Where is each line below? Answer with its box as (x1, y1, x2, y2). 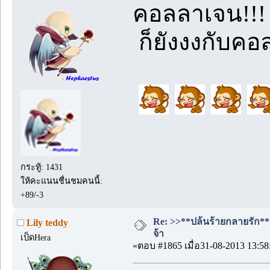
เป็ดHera (20, 233, 51, 243)
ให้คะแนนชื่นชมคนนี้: (20, 176, 103, 186)
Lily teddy (27, 217, 68, 228)
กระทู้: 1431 (20, 162, 63, 172)
